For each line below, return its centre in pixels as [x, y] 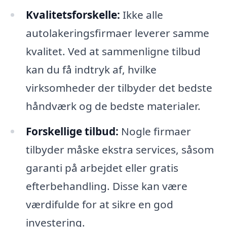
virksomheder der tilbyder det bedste [119, 87]
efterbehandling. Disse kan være [106, 186]
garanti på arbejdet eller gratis [102, 167]
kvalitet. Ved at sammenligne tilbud [113, 51]
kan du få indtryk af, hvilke [91, 69]
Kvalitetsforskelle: [73, 14]
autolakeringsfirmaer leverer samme [117, 33]
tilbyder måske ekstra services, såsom [120, 149]
